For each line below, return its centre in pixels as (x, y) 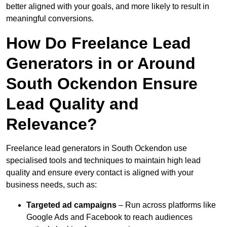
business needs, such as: (51, 185)
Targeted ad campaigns (71, 205)
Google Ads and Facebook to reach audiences (109, 217)
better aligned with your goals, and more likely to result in (108, 7)
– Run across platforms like (166, 205)
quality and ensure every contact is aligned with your (100, 173)
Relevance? (52, 124)
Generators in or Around (101, 64)
